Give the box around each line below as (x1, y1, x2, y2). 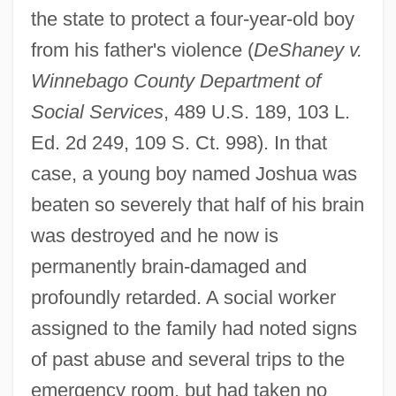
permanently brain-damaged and (30, 255, 307, 278)
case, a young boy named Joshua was (30, 162, 357, 185)
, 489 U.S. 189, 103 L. (163, 100, 350, 123)
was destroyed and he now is (30, 224, 278, 247)
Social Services (30, 100, 164, 123)
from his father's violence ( (30, 38, 254, 61)
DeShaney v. (253, 38, 362, 61)
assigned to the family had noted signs (30, 316, 357, 339)
